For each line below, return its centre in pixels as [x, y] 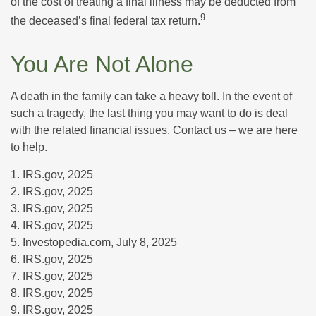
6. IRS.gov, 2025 [52, 259]
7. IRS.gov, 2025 [52, 276]
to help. [29, 147]
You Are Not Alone [102, 64]
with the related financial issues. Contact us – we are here [154, 130]
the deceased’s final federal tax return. [105, 21]
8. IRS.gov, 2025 [52, 293]
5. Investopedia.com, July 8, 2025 [94, 242]
